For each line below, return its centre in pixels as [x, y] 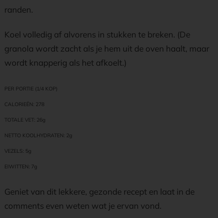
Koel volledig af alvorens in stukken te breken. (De [97, 34]
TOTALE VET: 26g [25, 120]
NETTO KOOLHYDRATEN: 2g [38, 135]
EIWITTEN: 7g [21, 166]
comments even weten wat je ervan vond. [83, 206]
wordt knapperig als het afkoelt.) [65, 63]
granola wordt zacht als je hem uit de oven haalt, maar [107, 48]
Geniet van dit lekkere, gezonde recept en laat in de [100, 191]
